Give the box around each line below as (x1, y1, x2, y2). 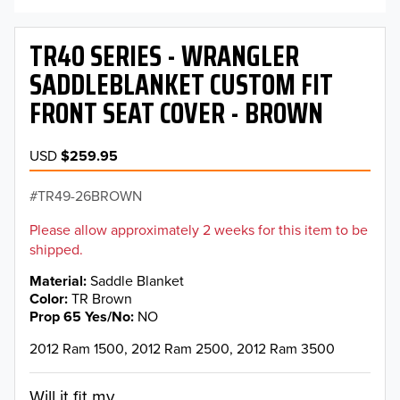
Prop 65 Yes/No (29, 306, 130, 328)
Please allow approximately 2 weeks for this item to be (29, 219, 368, 239)
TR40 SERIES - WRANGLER (29, 33, 299, 79)
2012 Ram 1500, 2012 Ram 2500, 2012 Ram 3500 (29, 338, 335, 359)
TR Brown (71, 287, 132, 308)
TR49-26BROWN (37, 185, 142, 205)
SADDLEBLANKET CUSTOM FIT (29, 62, 333, 107)
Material (29, 270, 83, 291)
